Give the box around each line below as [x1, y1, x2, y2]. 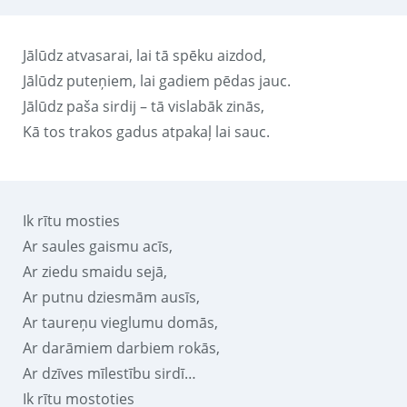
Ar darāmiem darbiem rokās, [23, 337, 220, 358]
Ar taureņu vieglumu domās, [23, 312, 218, 333]
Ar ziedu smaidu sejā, [23, 261, 167, 282]
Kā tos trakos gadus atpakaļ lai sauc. [23, 121, 270, 142]
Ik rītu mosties [23, 210, 120, 231]
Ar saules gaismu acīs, [23, 235, 173, 256]
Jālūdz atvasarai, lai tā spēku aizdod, [23, 45, 266, 65]
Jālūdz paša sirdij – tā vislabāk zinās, [23, 95, 264, 116]
